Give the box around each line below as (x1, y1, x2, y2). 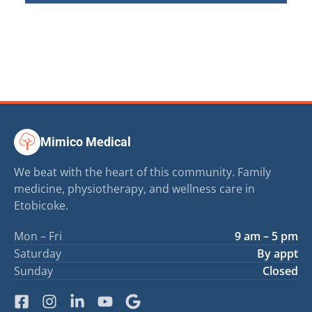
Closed (263, 263, 298, 279)
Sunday (14, 263, 53, 279)
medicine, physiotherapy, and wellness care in (14, 180, 255, 196)
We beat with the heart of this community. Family (14, 164, 271, 180)
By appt (257, 245, 298, 261)
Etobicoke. (14, 197, 68, 213)
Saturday (14, 245, 61, 261)
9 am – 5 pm (235, 228, 298, 244)
